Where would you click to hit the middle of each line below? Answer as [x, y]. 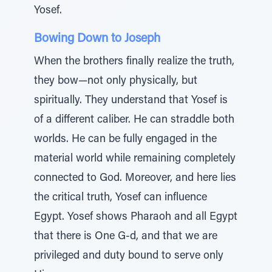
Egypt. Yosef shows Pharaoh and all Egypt [136, 217]
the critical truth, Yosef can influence [121, 198]
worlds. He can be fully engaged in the [125, 140]
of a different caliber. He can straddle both [134, 120]
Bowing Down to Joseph [97, 39]
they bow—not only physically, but [116, 81]
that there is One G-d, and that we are [126, 237]
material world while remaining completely [135, 159]
